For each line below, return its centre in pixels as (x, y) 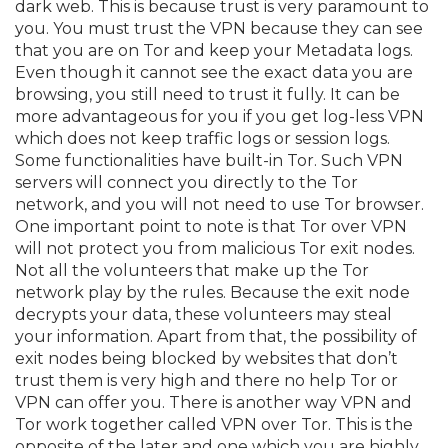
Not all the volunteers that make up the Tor (192, 270)
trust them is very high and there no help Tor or (206, 380)
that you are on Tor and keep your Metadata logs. (214, 50)
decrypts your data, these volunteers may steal (203, 314)
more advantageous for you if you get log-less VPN (219, 116)
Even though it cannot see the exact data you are (214, 72)
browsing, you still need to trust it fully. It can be (207, 94)
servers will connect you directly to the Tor (186, 182)
